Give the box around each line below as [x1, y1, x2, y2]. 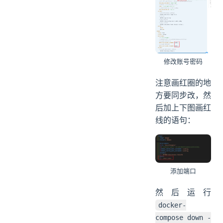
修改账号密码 [164, 58, 203, 66]
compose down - [155, 214, 211, 222]
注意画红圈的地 [155, 78, 211, 88]
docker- [158, 201, 187, 209]
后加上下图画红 [155, 103, 211, 113]
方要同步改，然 [155, 90, 211, 101]
